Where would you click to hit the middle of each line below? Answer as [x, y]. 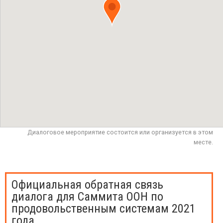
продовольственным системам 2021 [104, 209]
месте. [203, 142]
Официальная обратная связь [87, 185]
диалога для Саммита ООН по [87, 197]
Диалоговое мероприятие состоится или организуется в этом [120, 132]
